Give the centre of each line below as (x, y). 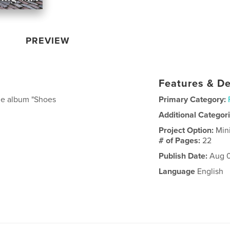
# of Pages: (181, 141)
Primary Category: (193, 100)
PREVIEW (48, 41)
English (209, 171)
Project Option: (187, 130)
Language (177, 171)
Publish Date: (183, 156)
